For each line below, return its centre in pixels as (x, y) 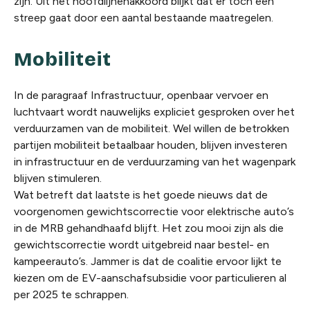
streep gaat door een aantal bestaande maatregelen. (144, 18)
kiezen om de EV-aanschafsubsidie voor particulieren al (150, 278)
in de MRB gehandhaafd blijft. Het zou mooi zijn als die (149, 228)
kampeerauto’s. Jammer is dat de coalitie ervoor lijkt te (148, 262)
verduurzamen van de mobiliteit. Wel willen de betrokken (152, 129)
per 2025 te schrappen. (71, 295)
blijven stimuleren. (58, 179)
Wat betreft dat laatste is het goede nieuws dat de (141, 195)
